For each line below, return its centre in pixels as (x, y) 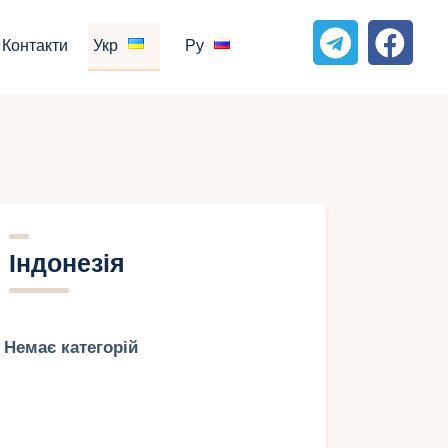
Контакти (35, 46)
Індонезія (66, 264)
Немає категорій (70, 348)
